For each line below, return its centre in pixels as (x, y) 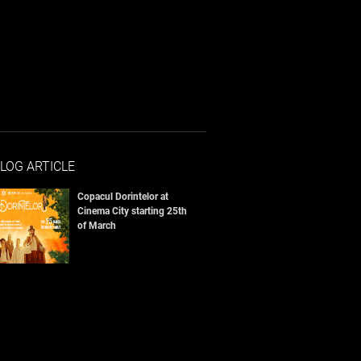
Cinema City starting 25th (132, 211)
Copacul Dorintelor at (122, 197)
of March (96, 226)
